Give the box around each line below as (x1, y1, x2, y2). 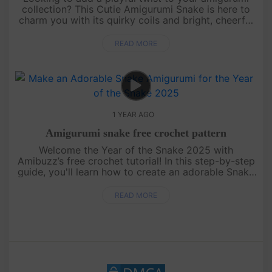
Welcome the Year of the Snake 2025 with (39, 144, 233, 157)
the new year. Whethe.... (81, 188, 191, 200)
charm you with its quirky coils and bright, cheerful (19, 14, 253, 27)
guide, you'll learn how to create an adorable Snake (18, 166, 254, 178)
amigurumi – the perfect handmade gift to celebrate (16, 177, 256, 189)
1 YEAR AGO (112, 110, 154, 120)
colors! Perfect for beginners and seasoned (36, 25, 236, 38)
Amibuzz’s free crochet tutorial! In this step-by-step (17, 155, 255, 168)
